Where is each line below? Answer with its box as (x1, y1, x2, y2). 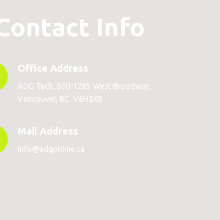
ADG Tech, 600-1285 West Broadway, (18, 82, 151, 90)
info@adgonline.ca (18, 144, 84, 153)
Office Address (18, 62, 88, 74)
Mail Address (18, 125, 78, 137)
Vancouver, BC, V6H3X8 (18, 94, 102, 103)
